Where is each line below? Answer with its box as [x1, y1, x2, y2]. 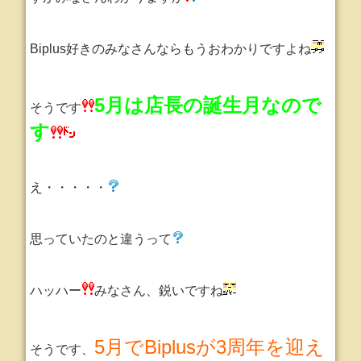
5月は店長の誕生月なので [94, 94, 322, 116]
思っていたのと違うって [30, 232, 172, 246]
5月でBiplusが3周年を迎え [94, 336, 326, 358]
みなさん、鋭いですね [94, 284, 224, 297]
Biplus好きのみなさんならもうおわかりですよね [30, 42, 312, 56]
